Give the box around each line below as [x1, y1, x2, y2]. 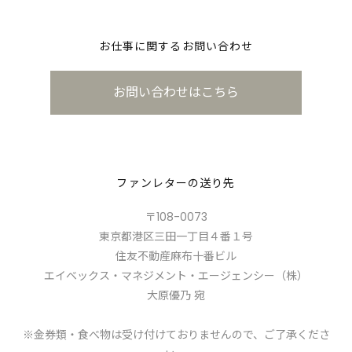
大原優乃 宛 [147, 288, 205, 304]
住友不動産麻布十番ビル [115, 248, 236, 265]
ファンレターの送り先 [116, 175, 236, 192]
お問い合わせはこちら [113, 83, 239, 102]
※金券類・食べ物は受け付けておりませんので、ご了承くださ [22, 327, 330, 343]
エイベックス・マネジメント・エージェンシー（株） [44, 268, 308, 284]
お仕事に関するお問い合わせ [98, 38, 254, 55]
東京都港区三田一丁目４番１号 [99, 229, 253, 245]
